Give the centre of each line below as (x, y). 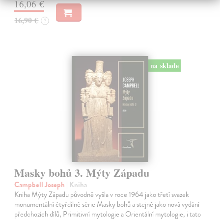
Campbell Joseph (41, 185)
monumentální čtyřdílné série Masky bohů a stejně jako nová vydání (107, 205)
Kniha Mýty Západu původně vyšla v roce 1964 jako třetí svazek (102, 195)
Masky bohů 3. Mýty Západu (82, 173)
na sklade (164, 65)
